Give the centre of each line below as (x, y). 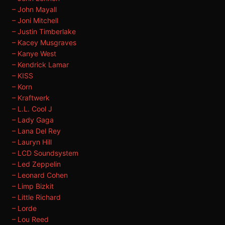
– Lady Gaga (33, 120)
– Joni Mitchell (35, 20)
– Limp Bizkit (33, 186)
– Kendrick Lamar (40, 65)
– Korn (22, 87)
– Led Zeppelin (36, 164)
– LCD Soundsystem (45, 153)
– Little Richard (36, 197)
